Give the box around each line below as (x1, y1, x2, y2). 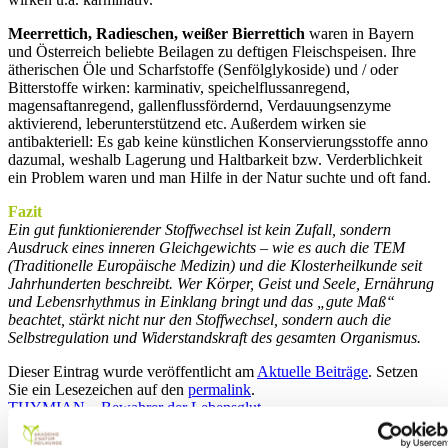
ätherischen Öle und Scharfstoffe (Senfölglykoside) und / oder (8, 60, 398, 78)
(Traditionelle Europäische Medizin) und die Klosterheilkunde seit (8, 256, 422, 274)
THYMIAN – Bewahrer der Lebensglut (8, 398, 261, 416)
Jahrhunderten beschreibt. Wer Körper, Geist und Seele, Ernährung (8, 274, 434, 292)
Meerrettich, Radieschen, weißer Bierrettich (8, 24, 305, 42)
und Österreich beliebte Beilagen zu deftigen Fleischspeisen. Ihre (8, 42, 416, 60)
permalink (188, 380, 251, 398)
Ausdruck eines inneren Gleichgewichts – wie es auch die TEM (8, 238, 405, 256)
